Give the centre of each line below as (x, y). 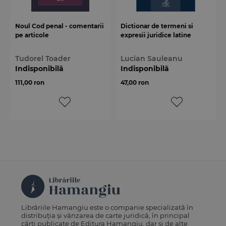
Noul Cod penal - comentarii (60, 26)
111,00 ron (30, 82)
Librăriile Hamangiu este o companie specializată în (107, 207)
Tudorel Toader (43, 58)
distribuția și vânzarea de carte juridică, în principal (106, 215)
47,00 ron (135, 82)
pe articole (32, 35)
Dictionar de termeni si (157, 26)
